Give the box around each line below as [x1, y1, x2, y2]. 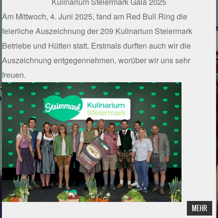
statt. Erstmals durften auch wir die [71, 40, 191, 52]
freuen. [2, 69, 26, 81]
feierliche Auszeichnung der [2, 25, 101, 37]
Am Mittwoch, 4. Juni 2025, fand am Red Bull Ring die [2, 11, 188, 22]
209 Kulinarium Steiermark [100, 25, 193, 37]
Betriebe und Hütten [2, 40, 72, 52]
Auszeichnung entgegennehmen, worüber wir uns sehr [2, 54, 191, 66]
